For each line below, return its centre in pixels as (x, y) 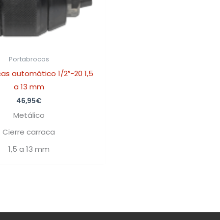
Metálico (29, 115)
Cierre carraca (29, 132)
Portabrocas (29, 59)
